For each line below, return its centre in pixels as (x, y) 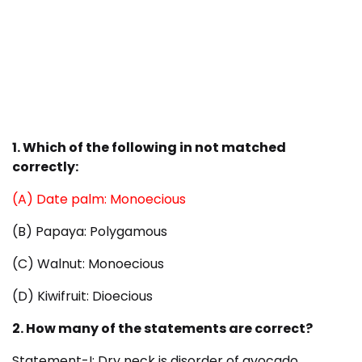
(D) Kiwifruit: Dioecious (82, 297)
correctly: (45, 167)
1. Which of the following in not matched (149, 148)
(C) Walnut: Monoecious (88, 264)
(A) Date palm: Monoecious (99, 200)
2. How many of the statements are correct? (162, 329)
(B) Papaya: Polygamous (90, 232)
